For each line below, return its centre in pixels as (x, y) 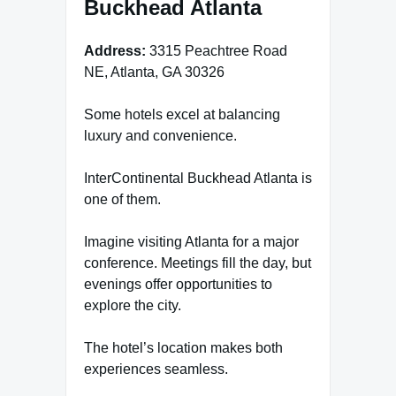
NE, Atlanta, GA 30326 (154, 72)
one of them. (122, 200)
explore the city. (133, 306)
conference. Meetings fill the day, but (198, 263)
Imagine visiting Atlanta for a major (191, 242)
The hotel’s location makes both (183, 348)
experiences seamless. (156, 369)
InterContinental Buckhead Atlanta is (198, 179)
